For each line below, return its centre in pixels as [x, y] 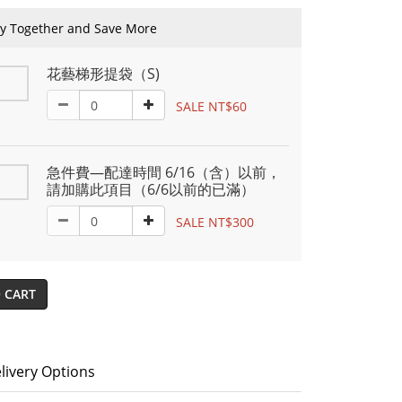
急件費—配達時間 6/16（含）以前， [164, 172]
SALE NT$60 [211, 106]
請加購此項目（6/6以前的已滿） [151, 189]
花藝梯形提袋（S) [103, 74]
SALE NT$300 [215, 222]
